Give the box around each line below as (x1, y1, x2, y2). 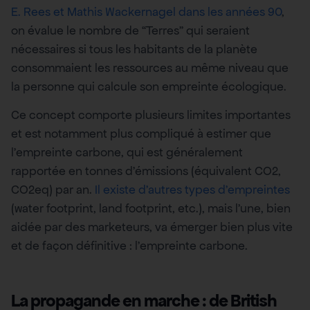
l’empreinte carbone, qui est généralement (11, 145, 243, 161)
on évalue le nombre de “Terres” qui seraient (11, 22, 250, 38)
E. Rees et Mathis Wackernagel (11, 3, 176, 19)
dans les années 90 (179, 3, 282, 19)
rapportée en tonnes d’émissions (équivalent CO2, (11, 163, 281, 179)
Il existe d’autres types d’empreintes (95, 182, 290, 198)
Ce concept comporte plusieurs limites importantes (11, 107, 291, 123)
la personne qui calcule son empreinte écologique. (11, 78, 286, 94)
